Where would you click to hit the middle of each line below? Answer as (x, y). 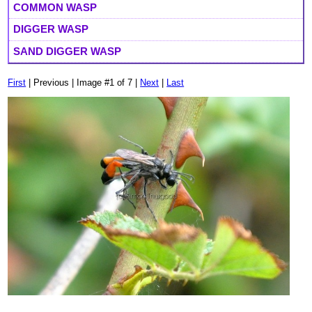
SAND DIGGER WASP (68, 51)
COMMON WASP (55, 8)
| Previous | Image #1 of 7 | (83, 83)
